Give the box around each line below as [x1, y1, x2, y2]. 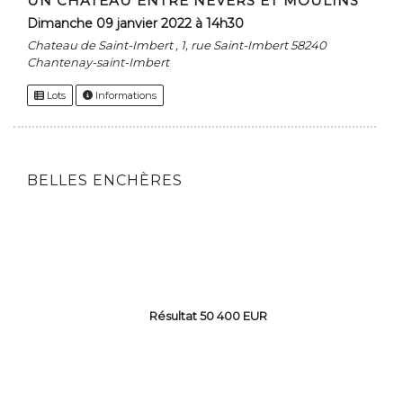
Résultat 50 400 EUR [149, 309, 267, 324]
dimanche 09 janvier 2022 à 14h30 [38, 15, 244, 32]
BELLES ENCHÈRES [27, 172, 183, 190]
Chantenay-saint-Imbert [27, 55, 169, 70]
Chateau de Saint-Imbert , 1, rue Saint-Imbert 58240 [27, 38, 327, 53]
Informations [93, 89, 157, 103]
